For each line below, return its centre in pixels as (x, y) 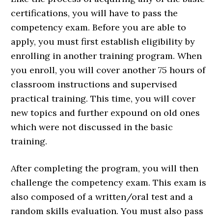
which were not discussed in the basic (92, 127)
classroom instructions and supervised (94, 84)
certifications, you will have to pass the (95, 13)
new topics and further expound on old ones (106, 113)
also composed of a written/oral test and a (102, 197)
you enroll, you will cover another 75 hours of (108, 70)
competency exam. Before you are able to (99, 27)
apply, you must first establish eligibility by (103, 42)
